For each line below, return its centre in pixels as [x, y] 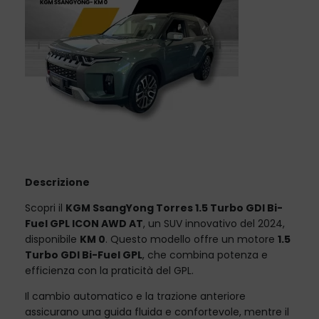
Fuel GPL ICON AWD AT [84, 224]
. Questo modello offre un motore [192, 240]
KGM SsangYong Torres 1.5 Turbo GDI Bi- [174, 208]
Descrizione [57, 183]
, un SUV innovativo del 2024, [214, 224]
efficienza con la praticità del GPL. [109, 271]
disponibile [52, 240]
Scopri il [45, 208]
